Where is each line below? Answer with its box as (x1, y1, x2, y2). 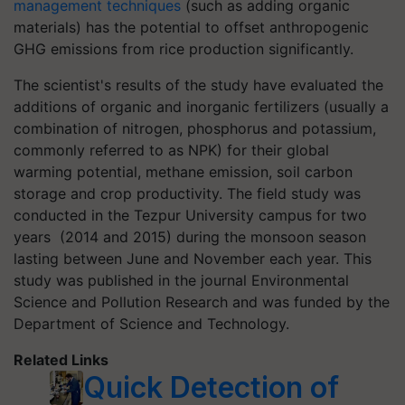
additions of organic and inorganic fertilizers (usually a (14, 97, 389, 116)
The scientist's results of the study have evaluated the (14, 75, 383, 94)
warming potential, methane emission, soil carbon (14, 162, 353, 181)
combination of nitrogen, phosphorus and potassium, (14, 118, 376, 137)
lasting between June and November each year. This (14, 249, 372, 268)
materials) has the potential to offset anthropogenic (14, 17, 369, 36)
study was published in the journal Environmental (14, 270, 349, 289)
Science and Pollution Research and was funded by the (14, 292, 390, 311)
